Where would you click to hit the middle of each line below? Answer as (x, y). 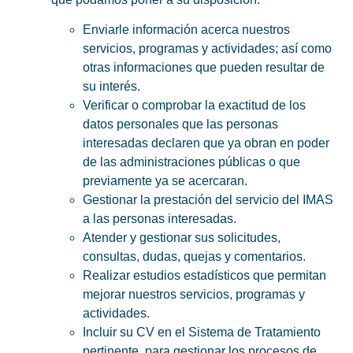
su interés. (111, 87)
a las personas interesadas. (160, 219)
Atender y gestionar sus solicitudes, (182, 238)
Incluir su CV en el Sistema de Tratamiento (202, 333)
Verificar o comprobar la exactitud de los (194, 106)
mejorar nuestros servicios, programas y (194, 295)
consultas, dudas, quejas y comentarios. (194, 257)
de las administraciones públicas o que (191, 162)
